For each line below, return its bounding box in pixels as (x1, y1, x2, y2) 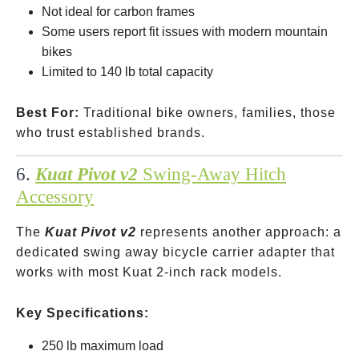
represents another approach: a (136, 225, 341, 239)
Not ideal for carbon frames (42, 5, 195, 18)
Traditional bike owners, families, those (79, 106, 336, 119)
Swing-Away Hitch (138, 163, 286, 184)
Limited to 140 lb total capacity (42, 65, 213, 79)
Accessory (16, 186, 94, 207)
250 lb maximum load (42, 339, 163, 353)
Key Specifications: (16, 306, 149, 320)
